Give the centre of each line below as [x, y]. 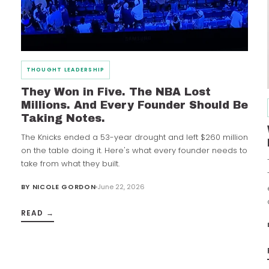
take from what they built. [70, 163]
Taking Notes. [63, 118]
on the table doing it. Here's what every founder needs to [134, 150]
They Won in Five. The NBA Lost [116, 92]
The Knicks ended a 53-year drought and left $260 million [134, 137]
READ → [37, 213]
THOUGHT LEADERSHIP [65, 69]
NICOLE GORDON [64, 186]
